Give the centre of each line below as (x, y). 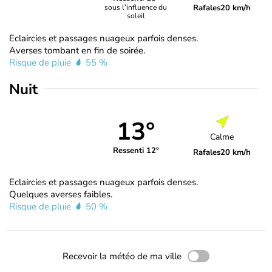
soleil (136, 16)
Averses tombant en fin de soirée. (77, 50)
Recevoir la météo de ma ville (122, 256)
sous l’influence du (136, 8)
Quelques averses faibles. (61, 194)
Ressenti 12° (136, 151)
